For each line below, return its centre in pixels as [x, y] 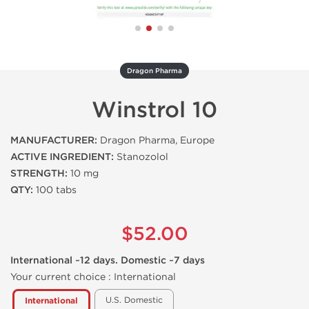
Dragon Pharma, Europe [156, 140]
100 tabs [55, 190]
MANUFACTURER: [54, 140]
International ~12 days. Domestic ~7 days [108, 260]
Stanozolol [141, 157]
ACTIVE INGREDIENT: [62, 157]
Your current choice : [62, 277]
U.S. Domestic [134, 300]
